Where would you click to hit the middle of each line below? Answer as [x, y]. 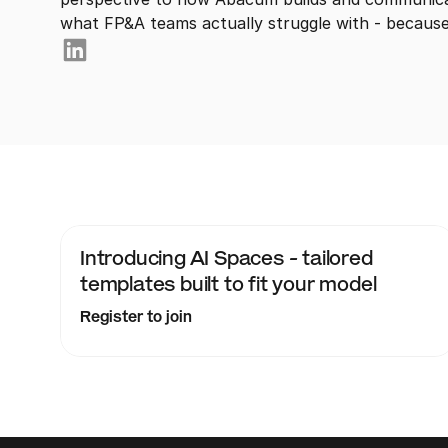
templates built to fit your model [228, 284]
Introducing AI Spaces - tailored [226, 258]
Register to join [136, 316]
